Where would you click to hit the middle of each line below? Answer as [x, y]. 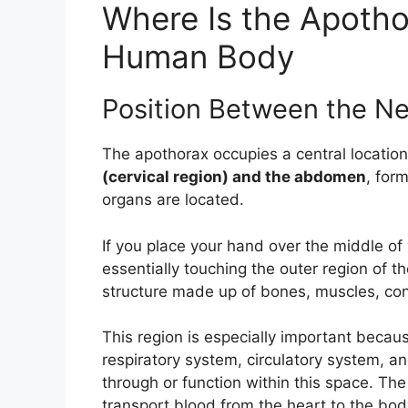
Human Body [198, 57]
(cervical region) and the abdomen [234, 177]
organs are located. [173, 200]
